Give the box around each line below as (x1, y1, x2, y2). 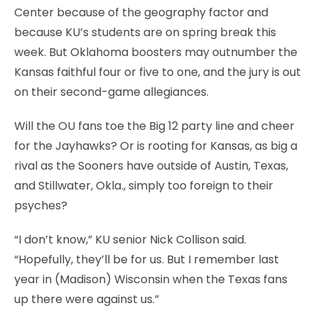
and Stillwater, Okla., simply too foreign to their (14, 177, 273, 194)
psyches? (14, 197, 67, 214)
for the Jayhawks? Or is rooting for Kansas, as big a (14, 137, 297, 154)
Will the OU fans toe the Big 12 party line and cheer (14, 117, 295, 134)
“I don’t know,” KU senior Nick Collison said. (14, 231, 246, 248)
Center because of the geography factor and (14, 4, 268, 21)
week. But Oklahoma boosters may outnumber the (14, 43, 297, 60)
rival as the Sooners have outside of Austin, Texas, (14, 157, 288, 174)
